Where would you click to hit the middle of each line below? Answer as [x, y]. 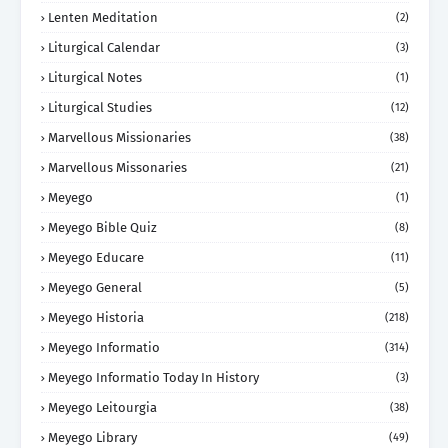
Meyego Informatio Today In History [153, 377]
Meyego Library [92, 437]
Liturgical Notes [95, 77]
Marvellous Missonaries [117, 167]
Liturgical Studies [100, 107]
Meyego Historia [96, 317]
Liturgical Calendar [104, 47]
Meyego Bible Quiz [102, 227]
